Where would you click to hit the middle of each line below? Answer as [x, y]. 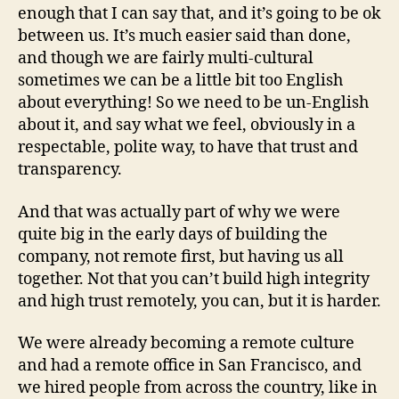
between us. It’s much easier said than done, [184, 37]
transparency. [70, 170]
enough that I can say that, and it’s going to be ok [199, 14]
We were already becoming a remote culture [186, 344]
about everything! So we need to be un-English [193, 103]
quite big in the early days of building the [173, 234]
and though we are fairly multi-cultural [166, 59]
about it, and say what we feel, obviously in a [187, 126]
